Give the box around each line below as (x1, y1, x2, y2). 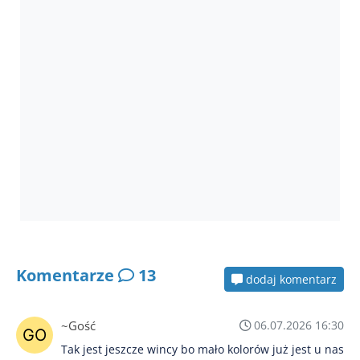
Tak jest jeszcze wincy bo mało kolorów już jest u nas (61, 341, 344, 357)
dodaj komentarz (243, 271, 337, 287)
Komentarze (16, 264, 118, 287)
